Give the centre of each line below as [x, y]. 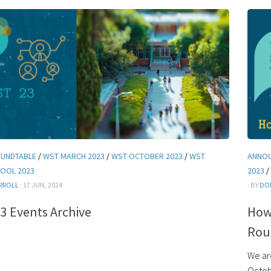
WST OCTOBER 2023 [147, 156]
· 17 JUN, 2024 [41, 185]
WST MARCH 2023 [74, 156]
